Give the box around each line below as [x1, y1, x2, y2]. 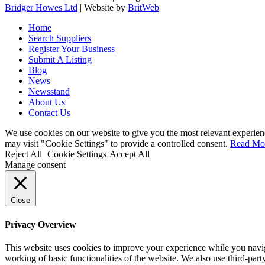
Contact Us [28, 108, 70, 118]
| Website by [77, 2, 128, 13]
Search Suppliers [28, 33, 91, 44]
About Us [28, 97, 65, 108]
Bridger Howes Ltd [5, 2, 77, 13]
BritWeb [128, 2, 159, 13]
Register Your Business [28, 44, 115, 54]
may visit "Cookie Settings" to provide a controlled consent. [5, 138, 230, 149]
